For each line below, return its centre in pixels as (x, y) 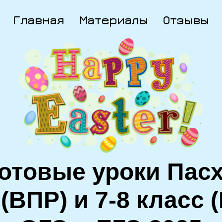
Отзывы (186, 20)
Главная (39, 20)
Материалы (114, 20)
